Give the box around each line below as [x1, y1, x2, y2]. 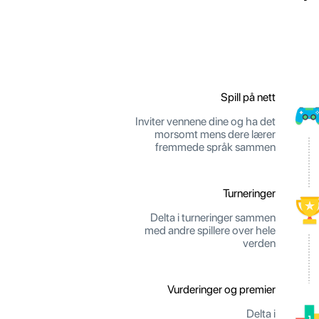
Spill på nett [221, 90, 276, 105]
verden [243, 236, 276, 251]
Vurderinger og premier [167, 283, 276, 297]
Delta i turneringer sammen [150, 211, 276, 225]
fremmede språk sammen [155, 140, 276, 155]
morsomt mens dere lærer [155, 127, 276, 142]
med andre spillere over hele [145, 224, 276, 238]
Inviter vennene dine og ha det [135, 115, 276, 129]
